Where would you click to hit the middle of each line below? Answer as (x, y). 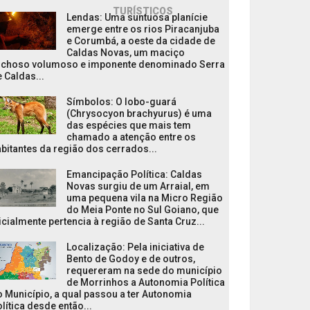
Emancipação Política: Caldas (134, 174)
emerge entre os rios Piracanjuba (143, 29)
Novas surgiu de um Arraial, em (138, 186)
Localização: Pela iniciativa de (135, 247)
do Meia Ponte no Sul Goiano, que (143, 210)
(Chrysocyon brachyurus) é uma (139, 113)
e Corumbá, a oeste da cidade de (141, 41)
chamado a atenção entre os (131, 137)
